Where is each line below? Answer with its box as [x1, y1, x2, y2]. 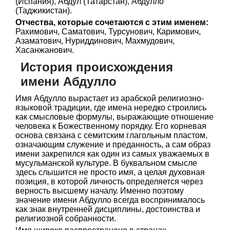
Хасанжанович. [15, 46, 74, 54]
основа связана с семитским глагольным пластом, [15, 131, 207, 140]
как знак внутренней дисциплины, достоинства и [15, 205, 200, 214]
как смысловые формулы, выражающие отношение [15, 112, 214, 121]
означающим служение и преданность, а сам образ [15, 140, 210, 149]
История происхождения [21, 60, 173, 74]
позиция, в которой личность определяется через [15, 177, 203, 186]
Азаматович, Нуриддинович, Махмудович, [15, 36, 175, 45]
